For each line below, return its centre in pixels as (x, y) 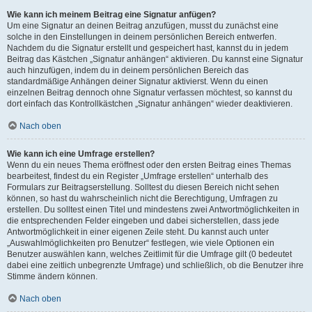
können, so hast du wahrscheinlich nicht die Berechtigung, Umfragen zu (142, 198)
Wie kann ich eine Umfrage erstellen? (81, 154)
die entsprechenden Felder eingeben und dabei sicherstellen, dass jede (143, 221)
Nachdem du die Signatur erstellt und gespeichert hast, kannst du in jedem (148, 48)
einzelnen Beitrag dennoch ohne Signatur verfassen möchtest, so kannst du (150, 93)
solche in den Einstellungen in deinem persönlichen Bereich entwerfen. (142, 37)
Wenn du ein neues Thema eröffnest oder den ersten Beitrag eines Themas (149, 165)
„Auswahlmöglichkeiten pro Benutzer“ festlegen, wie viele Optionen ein (141, 243)
